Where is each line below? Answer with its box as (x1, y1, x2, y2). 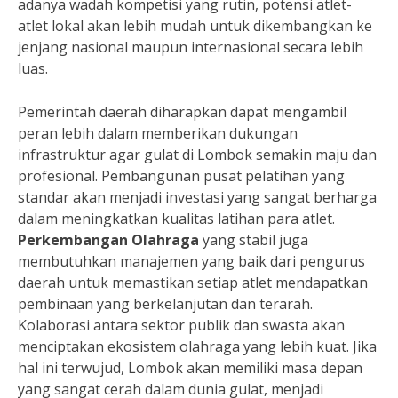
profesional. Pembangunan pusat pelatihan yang (18, 166, 345, 186)
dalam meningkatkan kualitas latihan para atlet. (18, 209, 335, 228)
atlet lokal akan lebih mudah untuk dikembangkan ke (18, 16, 372, 36)
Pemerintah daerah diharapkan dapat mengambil (18, 102, 346, 122)
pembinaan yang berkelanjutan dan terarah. (18, 294, 313, 314)
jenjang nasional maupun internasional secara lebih (18, 37, 363, 57)
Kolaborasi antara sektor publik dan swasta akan (18, 315, 345, 335)
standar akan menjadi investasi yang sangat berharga (18, 187, 377, 207)
